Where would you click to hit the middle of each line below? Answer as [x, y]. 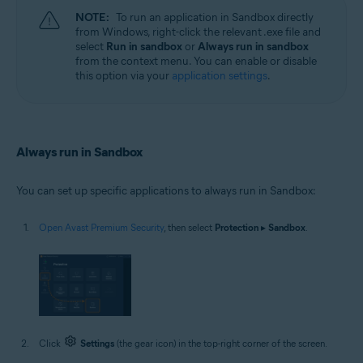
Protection [237, 228]
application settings [220, 76]
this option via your [124, 76]
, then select [189, 228]
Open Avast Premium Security [101, 228]
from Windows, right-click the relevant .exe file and [198, 32]
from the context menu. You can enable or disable [196, 62]
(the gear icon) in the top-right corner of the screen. [221, 344]
